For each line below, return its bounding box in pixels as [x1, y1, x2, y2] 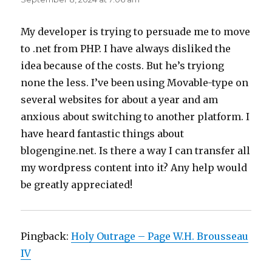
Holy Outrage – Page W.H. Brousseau [71, 230, 249, 243]
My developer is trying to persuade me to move [21, 25, 251, 38]
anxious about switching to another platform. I [21, 110, 250, 123]
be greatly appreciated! [21, 178, 133, 191]
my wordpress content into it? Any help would [21, 161, 248, 174]
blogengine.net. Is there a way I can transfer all [21, 144, 251, 157]
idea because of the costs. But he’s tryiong [21, 59, 225, 72]
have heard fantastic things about [21, 127, 185, 140]
